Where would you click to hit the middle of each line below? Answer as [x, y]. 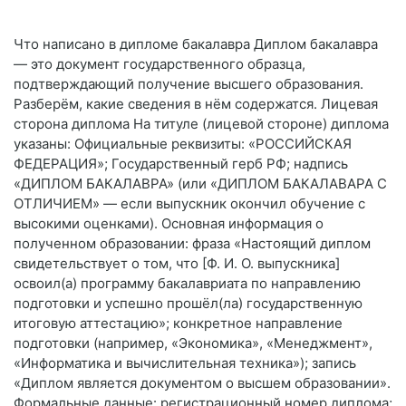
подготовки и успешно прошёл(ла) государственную [188, 304]
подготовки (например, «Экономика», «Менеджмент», [193, 343]
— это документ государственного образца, [159, 64]
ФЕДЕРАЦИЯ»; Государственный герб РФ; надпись [181, 164]
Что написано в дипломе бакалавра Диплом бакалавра [196, 44]
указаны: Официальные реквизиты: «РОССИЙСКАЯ [183, 144]
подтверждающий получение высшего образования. [188, 84]
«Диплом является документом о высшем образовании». [202, 383]
